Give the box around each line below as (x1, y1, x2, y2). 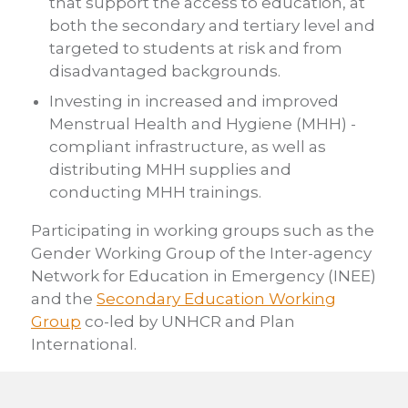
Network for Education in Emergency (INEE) (31, 267, 376, 286)
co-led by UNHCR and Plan (81, 312, 295, 331)
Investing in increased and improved (49, 92, 340, 111)
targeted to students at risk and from (49, 38, 343, 57)
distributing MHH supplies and (49, 160, 292, 179)
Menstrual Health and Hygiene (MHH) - (49, 115, 357, 134)
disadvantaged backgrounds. (49, 61, 281, 80)
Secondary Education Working (97, 290, 336, 309)
